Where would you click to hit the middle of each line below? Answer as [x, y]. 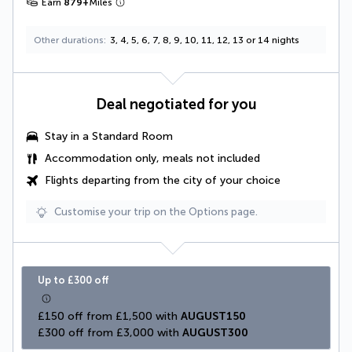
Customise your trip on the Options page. [156, 212]
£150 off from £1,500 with [109, 317]
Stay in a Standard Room [109, 137]
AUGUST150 [213, 317]
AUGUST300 [215, 333]
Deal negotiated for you [176, 105]
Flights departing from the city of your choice [163, 181]
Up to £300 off [73, 280]
